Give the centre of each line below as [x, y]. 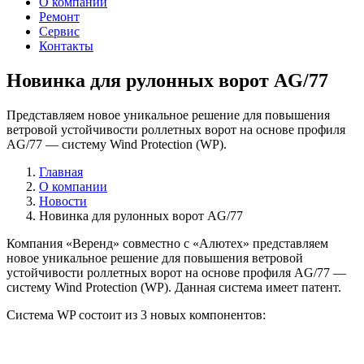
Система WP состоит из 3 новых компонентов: [136, 315]
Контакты [66, 46]
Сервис [59, 32]
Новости [63, 201]
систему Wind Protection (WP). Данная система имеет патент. [174, 288]
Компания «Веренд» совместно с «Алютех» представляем [167, 244]
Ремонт [59, 17]
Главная [61, 172]
